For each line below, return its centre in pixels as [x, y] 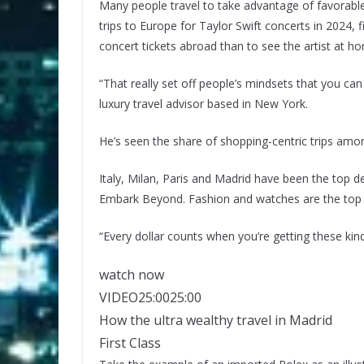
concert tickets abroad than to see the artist [215, 45]
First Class [130, 342]
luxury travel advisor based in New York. [204, 103]
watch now [132, 274]
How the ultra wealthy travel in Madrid [216, 320]
